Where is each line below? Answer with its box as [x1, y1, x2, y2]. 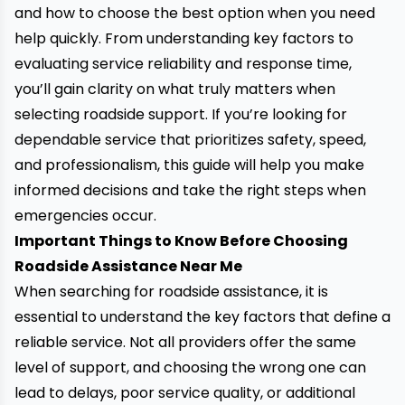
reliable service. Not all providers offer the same [14, 332, 356, 353]
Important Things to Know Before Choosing [14, 231, 348, 251]
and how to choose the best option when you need [14, 3, 375, 24]
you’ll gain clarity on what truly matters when [14, 79, 335, 99]
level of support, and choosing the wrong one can [14, 357, 366, 378]
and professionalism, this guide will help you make [14, 155, 364, 175]
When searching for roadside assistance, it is [14, 281, 328, 302]
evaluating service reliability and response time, [14, 53, 352, 74]
